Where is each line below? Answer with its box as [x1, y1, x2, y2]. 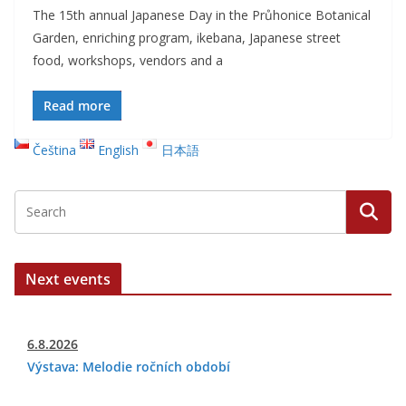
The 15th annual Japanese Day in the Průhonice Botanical [33, 6, 371, 24]
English [98, 141, 140, 159]
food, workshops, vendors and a [33, 52, 223, 69]
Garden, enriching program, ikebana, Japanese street [33, 29, 341, 46]
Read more [43, 97, 111, 114]
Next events [25, 269, 111, 289]
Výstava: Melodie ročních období [27, 358, 230, 375]
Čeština [33, 141, 77, 159]
